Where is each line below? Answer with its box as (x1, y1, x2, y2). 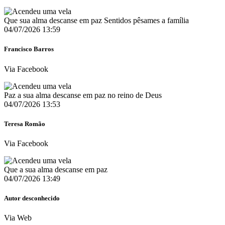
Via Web (4, 213, 32, 222)
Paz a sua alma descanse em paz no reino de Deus (4, 90, 162, 99)
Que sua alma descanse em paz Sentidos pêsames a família (4, 16, 189, 25)
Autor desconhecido (4, 194, 60, 202)
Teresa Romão (4, 120, 45, 128)
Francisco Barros (4, 45, 54, 53)
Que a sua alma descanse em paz (4, 165, 107, 174)
